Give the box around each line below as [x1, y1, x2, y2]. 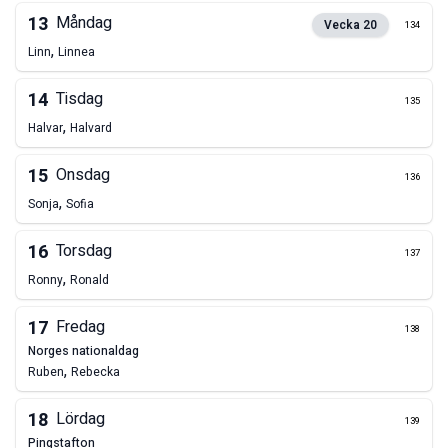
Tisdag [56, 87, 103, 112]
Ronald [70, 271, 109, 290]
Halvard [70, 119, 112, 138]
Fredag [56, 315, 105, 340]
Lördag [56, 407, 105, 432]
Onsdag [56, 163, 110, 188]
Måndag [56, 11, 112, 36]
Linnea [58, 43, 95, 62]
